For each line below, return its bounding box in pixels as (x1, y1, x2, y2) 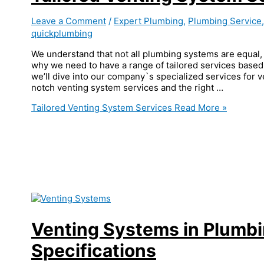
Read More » (172, 102, 227, 114)
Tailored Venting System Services (31, 102, 172, 114)
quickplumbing (31, 28, 93, 39)
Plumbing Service (188, 15, 262, 27)
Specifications (31, 239, 156, 261)
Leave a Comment (31, 15, 106, 27)
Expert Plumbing (114, 15, 183, 27)
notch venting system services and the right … (31, 82, 223, 94)
